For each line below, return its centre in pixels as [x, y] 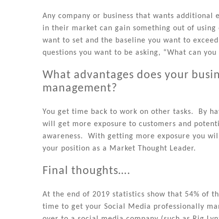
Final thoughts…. [87, 171]
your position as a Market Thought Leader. [119, 149]
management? [80, 89]
